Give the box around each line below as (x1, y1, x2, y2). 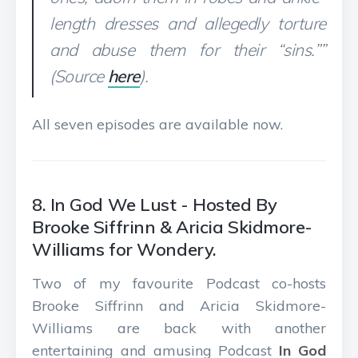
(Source (50, 66, 108, 86)
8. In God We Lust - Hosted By (32, 193, 277, 216)
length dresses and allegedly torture (50, 13, 326, 34)
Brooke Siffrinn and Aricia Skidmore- (32, 296, 326, 315)
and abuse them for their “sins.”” (50, 39, 326, 60)
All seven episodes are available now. (32, 115, 283, 133)
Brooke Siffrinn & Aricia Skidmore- (32, 216, 313, 238)
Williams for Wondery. (32, 238, 217, 261)
